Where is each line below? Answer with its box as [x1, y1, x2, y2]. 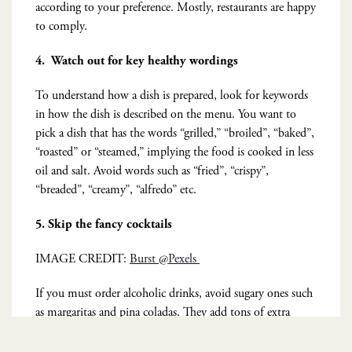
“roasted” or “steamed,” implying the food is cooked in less [35, 143, 313, 160]
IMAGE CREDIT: [35, 250, 130, 267]
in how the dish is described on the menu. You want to [35, 105, 296, 123]
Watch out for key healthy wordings [51, 53, 238, 68]
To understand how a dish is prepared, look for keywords [35, 86, 308, 104]
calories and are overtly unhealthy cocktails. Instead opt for [35, 322, 314, 339]
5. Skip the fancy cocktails [35, 216, 172, 232]
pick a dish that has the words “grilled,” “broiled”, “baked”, [35, 124, 314, 141]
